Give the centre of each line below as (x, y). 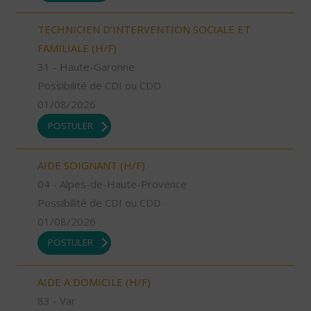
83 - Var (57, 301)
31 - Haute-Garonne (86, 67)
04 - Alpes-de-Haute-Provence (112, 184)
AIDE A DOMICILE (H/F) (94, 282)
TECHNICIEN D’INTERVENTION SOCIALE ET (144, 30)
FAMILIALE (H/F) (77, 48)
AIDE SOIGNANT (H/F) (91, 165)
